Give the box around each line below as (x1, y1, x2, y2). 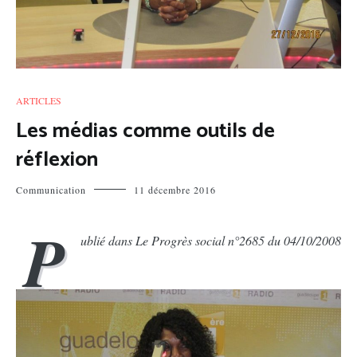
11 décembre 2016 (134, 183, 216, 196)
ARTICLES (16, 94, 61, 107)
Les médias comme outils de (16, 114, 275, 148)
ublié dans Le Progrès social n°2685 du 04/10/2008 (80, 232, 341, 249)
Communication (16, 183, 86, 196)
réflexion (16, 143, 98, 177)
